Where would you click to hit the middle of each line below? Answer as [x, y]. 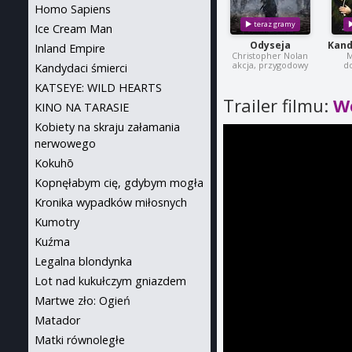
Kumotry [57, 222]
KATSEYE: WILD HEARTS [98, 88]
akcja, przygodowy [270, 65]
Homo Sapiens [73, 9]
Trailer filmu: [279, 106]
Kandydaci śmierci [81, 68]
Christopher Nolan [270, 56]
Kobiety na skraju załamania [107, 127]
